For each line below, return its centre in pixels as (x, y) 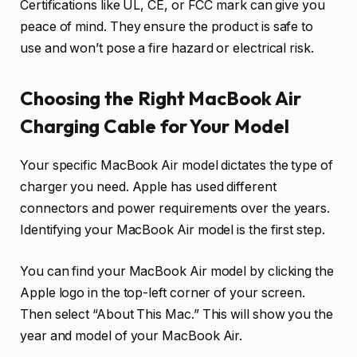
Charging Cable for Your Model (155, 126)
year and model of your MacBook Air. (131, 335)
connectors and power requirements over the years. (175, 209)
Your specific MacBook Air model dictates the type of (177, 166)
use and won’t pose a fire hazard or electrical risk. (167, 49)
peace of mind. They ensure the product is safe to (167, 27)
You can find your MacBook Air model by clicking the (177, 271)
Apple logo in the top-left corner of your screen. (163, 292)
